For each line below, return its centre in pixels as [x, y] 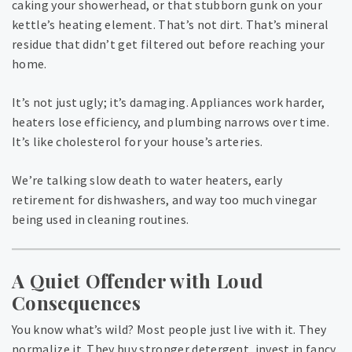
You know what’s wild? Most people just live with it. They [169, 330]
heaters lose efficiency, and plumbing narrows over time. [170, 122]
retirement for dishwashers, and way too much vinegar [165, 200]
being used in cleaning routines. [101, 220]
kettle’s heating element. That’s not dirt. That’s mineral [170, 25]
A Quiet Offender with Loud [138, 281]
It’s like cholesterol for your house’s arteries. [137, 142]
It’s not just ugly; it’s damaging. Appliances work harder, [169, 103]
